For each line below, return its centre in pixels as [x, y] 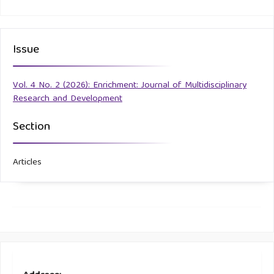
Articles [27, 162]
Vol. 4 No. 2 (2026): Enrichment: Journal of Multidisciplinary [130, 85]
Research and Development [68, 99]
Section [31, 127]
